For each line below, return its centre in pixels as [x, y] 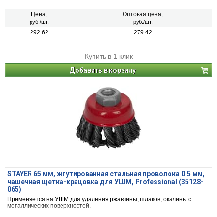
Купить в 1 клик [108, 56]
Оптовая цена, [143, 14]
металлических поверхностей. [49, 206]
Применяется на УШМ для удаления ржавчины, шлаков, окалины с [99, 199]
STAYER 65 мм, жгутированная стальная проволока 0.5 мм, [106, 174]
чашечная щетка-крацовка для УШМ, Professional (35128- [105, 182]
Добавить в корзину [102, 70]
